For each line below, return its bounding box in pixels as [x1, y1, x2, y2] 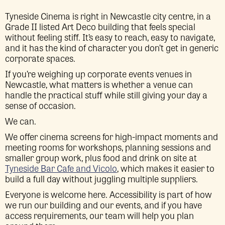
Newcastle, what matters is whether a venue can [5, 77, 193, 90]
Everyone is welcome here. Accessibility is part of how [5, 187, 212, 200]
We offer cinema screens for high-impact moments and [5, 130, 218, 143]
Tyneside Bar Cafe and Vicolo [5, 161, 117, 174]
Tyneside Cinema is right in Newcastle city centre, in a [5, 9, 211, 22]
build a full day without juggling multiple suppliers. [5, 172, 198, 185]
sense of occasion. [5, 98, 76, 111]
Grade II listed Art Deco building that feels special [5, 20, 195, 33]
